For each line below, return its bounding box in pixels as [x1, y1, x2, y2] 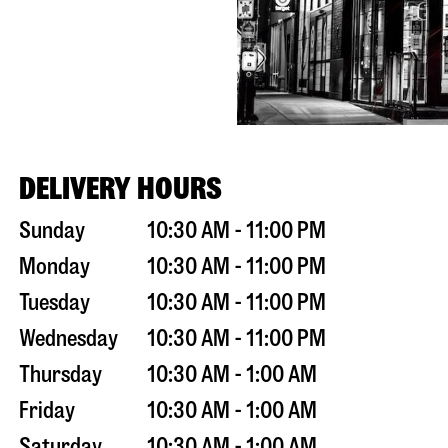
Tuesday [18, 291, 90, 315]
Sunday [18, 219, 85, 243]
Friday [18, 399, 75, 423]
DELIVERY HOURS [18, 173, 222, 205]
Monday [18, 255, 90, 279]
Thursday [18, 363, 102, 387]
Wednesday [18, 327, 118, 351]
